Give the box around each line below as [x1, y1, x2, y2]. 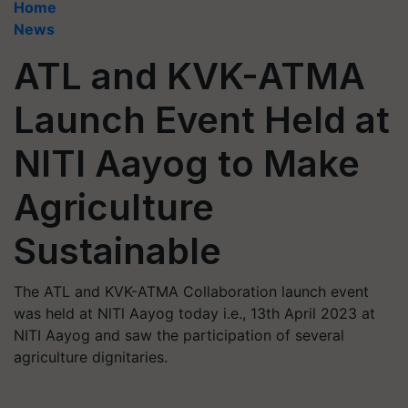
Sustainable [14, 229, 221, 273]
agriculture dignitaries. [14, 348, 168, 366]
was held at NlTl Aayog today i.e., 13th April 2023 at [14, 304, 375, 322]
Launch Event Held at [14, 97, 390, 142]
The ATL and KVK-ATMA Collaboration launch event [14, 282, 369, 301]
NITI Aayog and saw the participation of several [14, 326, 344, 344]
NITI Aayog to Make [14, 141, 360, 186]
